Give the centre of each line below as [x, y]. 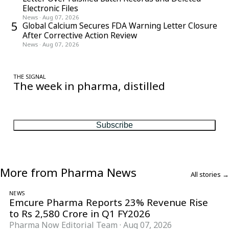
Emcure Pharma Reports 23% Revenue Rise [109, 203]
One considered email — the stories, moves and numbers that [109, 97]
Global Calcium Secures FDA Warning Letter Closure [120, 26]
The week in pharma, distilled [89, 86]
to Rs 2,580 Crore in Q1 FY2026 [80, 214]
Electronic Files [50, 8]
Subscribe [114, 125]
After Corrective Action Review [80, 36]
